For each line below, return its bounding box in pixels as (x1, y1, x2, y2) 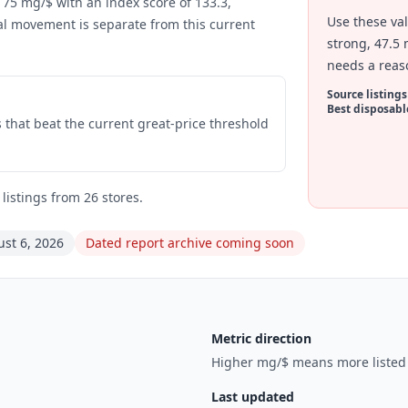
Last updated (211, 388, 294, 405)
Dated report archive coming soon (86, 234, 294, 251)
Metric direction (211, 330, 311, 347)
